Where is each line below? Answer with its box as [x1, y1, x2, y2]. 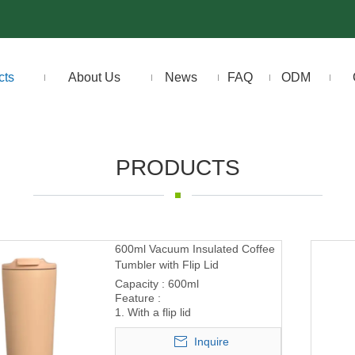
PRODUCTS [115, 155, 240, 180]
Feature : [115, 291, 164, 304]
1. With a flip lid [115, 305, 191, 319]
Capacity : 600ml [115, 277, 202, 290]
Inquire [194, 334, 230, 348]
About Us [67, 70, 120, 84]
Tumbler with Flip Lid [115, 258, 219, 271]
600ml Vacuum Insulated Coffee [115, 242, 275, 255]
